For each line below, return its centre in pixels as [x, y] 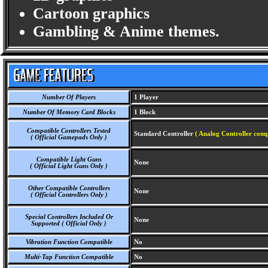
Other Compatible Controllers [69, 188]
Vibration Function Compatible [69, 242]
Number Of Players [69, 97]
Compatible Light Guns [69, 159]
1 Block [144, 112]
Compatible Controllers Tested [69, 131]
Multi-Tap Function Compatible [69, 257]
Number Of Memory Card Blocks [69, 112]
